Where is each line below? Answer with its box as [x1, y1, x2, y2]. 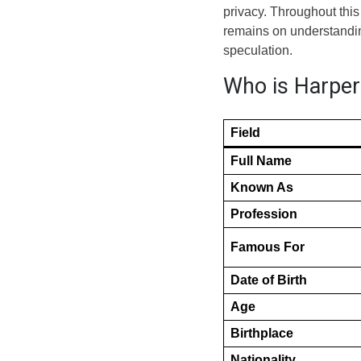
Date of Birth [230, 272, 307, 287]
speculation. [223, 43, 293, 57]
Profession [230, 206, 297, 221]
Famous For [230, 239, 305, 254]
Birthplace [230, 326, 293, 340]
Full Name [230, 153, 292, 168]
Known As [230, 180, 293, 194]
